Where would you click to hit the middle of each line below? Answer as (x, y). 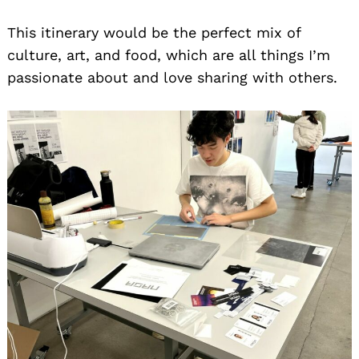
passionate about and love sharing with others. (172, 78)
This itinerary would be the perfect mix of (154, 33)
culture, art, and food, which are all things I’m (169, 55)
